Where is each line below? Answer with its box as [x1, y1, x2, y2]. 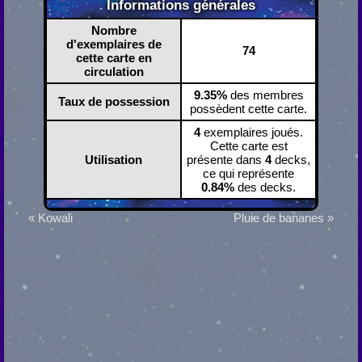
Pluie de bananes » [234, 211, 334, 225]
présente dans [187, 153, 265, 167]
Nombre [90, 23, 137, 38]
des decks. [234, 180, 296, 195]
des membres [226, 88, 304, 103]
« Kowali [28, 211, 73, 225]
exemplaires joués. [200, 125, 303, 140]
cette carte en [75, 51, 152, 65]
